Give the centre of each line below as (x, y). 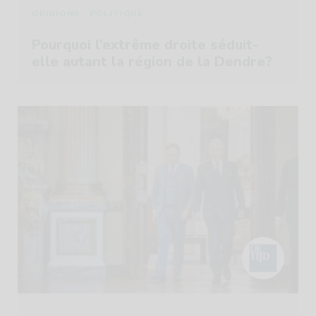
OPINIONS (56, 13)
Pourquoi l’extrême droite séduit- (145, 45)
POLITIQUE (116, 13)
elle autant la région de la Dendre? (152, 62)
